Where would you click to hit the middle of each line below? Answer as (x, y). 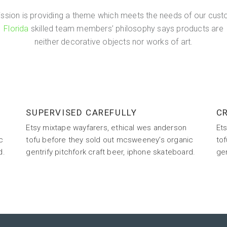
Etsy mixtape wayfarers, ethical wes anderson (106, 128)
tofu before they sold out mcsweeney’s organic (110, 140)
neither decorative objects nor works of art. (113, 42)
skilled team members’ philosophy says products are (126, 29)
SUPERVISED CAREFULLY (82, 112)
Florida (16, 29)
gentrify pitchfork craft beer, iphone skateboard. (111, 152)
